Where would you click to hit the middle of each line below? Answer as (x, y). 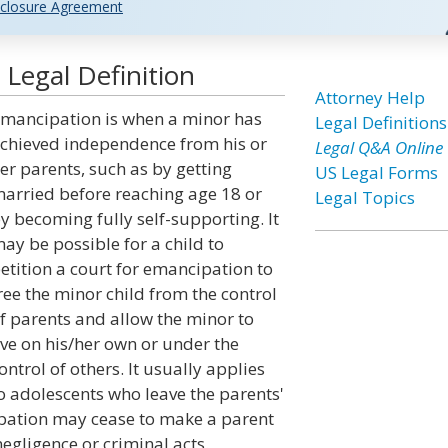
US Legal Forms (376, 172)
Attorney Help (369, 97)
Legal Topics (364, 197)
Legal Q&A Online (378, 147)
